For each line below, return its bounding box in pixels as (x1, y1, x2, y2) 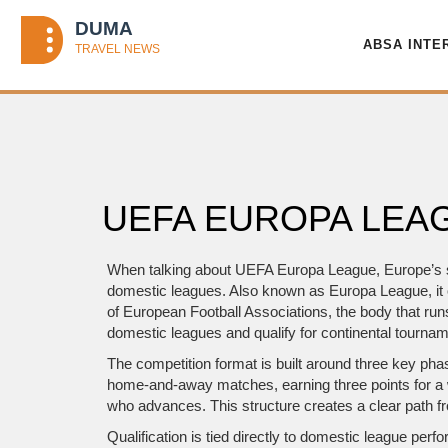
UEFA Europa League (235, 261, 376, 278)
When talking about (107, 261, 235, 278)
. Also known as (222, 282, 329, 299)
